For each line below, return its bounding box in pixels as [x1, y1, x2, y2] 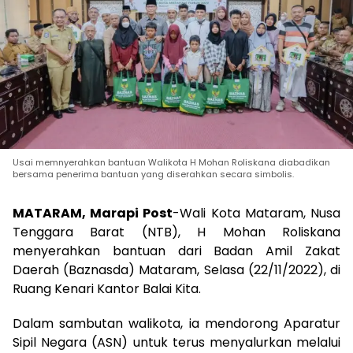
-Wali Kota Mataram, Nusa [173, 203, 341, 222]
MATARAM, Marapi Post [13, 203, 173, 222]
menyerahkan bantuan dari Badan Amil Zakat [13, 241, 340, 260]
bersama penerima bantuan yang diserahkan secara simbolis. [13, 167, 294, 180]
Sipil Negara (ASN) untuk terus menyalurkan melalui [13, 333, 340, 351]
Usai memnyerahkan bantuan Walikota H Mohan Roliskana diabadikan [13, 155, 330, 169]
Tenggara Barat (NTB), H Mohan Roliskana [13, 222, 340, 241]
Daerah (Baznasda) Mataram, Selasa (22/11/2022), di [13, 260, 340, 279]
